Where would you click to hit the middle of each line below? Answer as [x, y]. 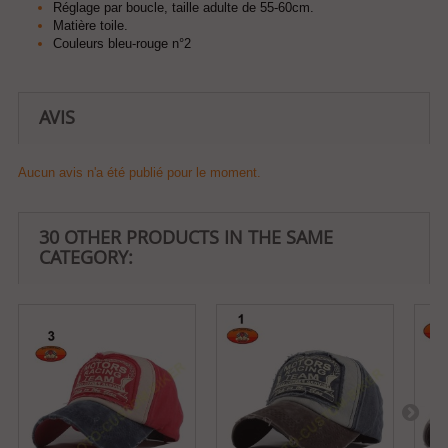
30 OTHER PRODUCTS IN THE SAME [186, 237]
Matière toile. [90, 25]
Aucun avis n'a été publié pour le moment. [139, 172]
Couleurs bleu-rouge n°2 [122, 43]
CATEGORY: [86, 257]
